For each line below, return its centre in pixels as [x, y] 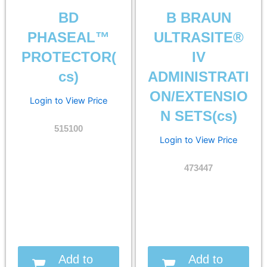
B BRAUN [198, 18]
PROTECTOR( [69, 57]
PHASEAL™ [69, 37]
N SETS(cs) [198, 116]
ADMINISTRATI [198, 77]
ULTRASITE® [198, 37]
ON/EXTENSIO [198, 96]
